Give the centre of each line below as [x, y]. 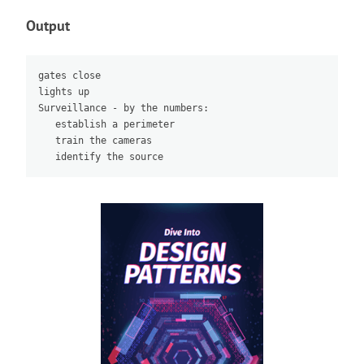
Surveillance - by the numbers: [123, 108]
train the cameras [95, 141]
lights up [64, 92]
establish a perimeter [106, 124]
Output [48, 26]
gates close [69, 76]
